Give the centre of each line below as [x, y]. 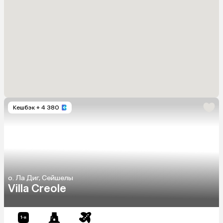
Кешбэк [24, 107]
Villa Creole [37, 188]
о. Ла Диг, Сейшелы [41, 178]
